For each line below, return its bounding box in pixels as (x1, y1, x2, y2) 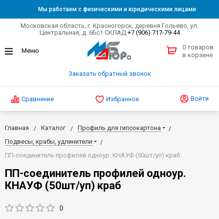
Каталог (41, 124, 66, 131)
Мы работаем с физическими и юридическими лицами (38, 6, 196, 13)
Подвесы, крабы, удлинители (5, 137, 92, 145)
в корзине (182, 51, 213, 59)
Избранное (106, 95, 139, 103)
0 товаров (182, 44, 214, 51)
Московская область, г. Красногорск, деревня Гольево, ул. (21, 22, 198, 29)
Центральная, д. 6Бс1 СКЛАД (39, 29, 128, 36)
